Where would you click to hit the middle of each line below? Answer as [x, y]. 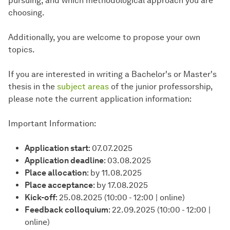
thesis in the [33, 87]
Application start [56, 148]
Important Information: [52, 124]
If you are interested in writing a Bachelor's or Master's [112, 74]
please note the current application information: [101, 99]
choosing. [26, 13]
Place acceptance [59, 185]
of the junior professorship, [161, 87]
